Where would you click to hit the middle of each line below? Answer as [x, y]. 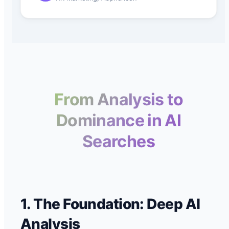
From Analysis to [119, 100]
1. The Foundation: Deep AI [110, 204]
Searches [119, 142]
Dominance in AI [119, 121]
